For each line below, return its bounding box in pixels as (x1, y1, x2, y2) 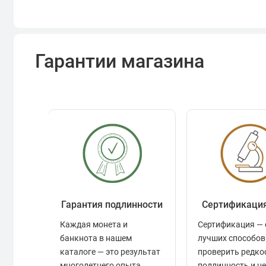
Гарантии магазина (35, 50, 205, 72)
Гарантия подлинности (61, 199, 163, 210)
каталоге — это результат (59, 247, 160, 257)
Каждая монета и (59, 220, 128, 230)
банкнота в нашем (59, 233, 132, 243)
